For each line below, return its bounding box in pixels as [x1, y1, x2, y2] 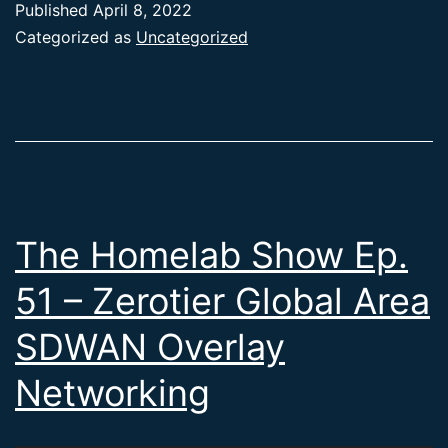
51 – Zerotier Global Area [15, 279, 430, 324]
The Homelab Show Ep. [15, 233, 408, 278]
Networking [15, 371, 210, 416]
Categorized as [15, 27, 136, 48]
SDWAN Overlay [15, 325, 285, 370]
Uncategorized [136, 27, 248, 48]
